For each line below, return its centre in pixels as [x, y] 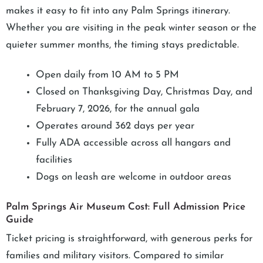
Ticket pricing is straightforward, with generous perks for [129, 238]
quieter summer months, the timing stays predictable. [122, 45]
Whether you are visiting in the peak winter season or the [131, 28]
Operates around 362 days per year [115, 126]
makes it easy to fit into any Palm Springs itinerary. [118, 11]
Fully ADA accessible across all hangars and [133, 143]
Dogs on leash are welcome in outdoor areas [134, 177]
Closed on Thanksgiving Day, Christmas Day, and [144, 92]
